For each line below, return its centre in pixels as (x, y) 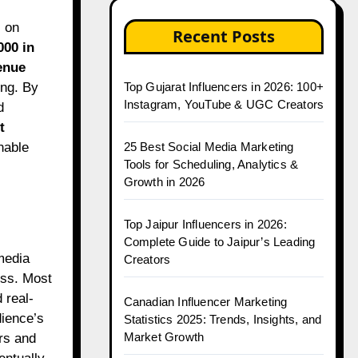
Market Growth (164, 337)
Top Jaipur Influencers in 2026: (205, 224)
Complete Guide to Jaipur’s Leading (219, 242)
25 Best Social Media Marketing (209, 147)
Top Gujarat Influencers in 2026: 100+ (223, 87)
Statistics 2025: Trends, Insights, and (223, 319)
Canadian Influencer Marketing (205, 302)
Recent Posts (223, 36)
